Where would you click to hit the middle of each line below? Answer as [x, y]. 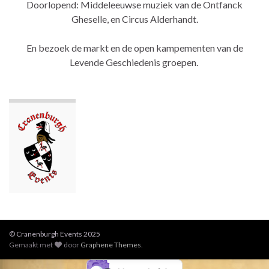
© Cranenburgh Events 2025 [55, 234]
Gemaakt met [32, 244]
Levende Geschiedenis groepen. [134, 62]
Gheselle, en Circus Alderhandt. [134, 19]
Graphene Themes [111, 244]
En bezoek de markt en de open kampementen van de [134, 47]
